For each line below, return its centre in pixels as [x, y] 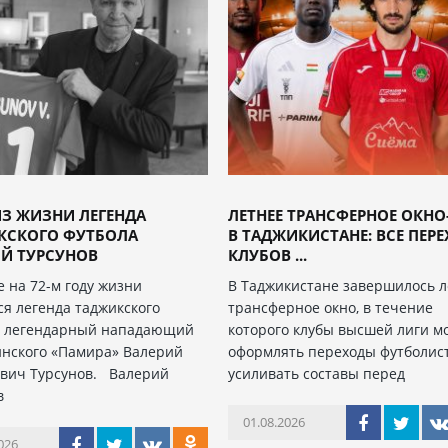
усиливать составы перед [317, 374]
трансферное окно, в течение [331, 308]
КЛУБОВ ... [268, 255]
